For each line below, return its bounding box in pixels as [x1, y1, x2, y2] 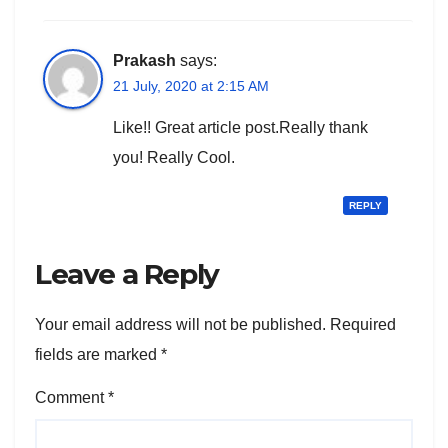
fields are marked [35, 346, 161, 364]
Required [330, 316, 396, 334]
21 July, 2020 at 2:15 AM [113, 77, 269, 94]
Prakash [113, 51, 176, 69]
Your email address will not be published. [35, 316, 326, 334]
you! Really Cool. [113, 148, 235, 166]
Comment [35, 389, 108, 407]
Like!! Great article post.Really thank [113, 118, 368, 136]
